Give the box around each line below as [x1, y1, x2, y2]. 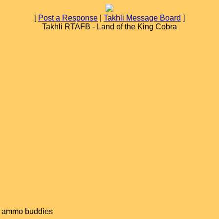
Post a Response [38, 14, 98, 22]
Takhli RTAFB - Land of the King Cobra [42, 22, 177, 31]
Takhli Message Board [104, 14, 181, 22]
